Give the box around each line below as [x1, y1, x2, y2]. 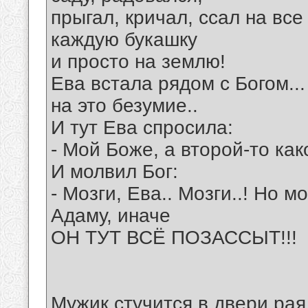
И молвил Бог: [51, 161, 178, 183]
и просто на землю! [51, 51, 225, 73]
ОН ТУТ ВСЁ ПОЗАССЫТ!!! [51, 227, 297, 249]
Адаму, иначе [51, 205, 170, 227]
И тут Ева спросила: [51, 117, 233, 139]
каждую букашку [51, 29, 197, 51]
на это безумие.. [51, 95, 198, 117]
